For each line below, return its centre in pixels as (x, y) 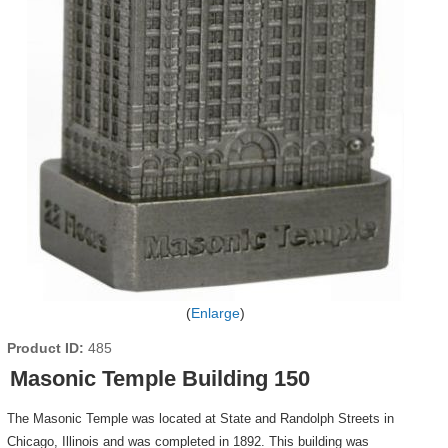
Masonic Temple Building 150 (159, 378)
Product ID (42, 348)
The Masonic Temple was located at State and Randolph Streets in (200, 418)
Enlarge (215, 313)
